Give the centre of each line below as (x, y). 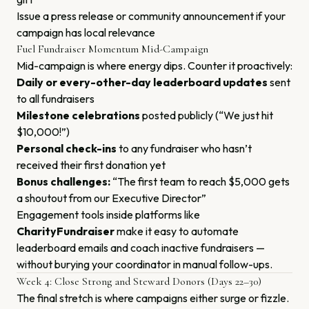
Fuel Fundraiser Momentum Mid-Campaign (112, 49)
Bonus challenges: (63, 181)
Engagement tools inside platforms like (108, 215)
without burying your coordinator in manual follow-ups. (144, 264)
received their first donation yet (91, 165)
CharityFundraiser (66, 231)
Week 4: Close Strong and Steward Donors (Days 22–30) (139, 281)
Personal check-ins (67, 148)
